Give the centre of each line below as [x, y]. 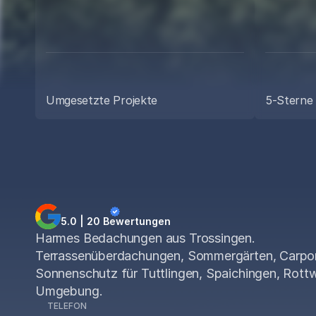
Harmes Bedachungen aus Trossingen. [145, 238]
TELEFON [67, 306]
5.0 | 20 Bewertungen [116, 221]
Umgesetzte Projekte [102, 100]
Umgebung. [69, 291]
